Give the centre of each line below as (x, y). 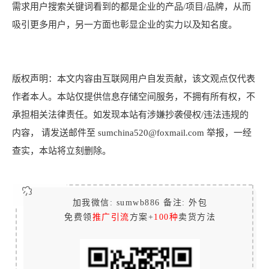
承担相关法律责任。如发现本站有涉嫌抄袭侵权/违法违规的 (130, 114)
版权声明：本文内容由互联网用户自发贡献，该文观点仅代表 (134, 78)
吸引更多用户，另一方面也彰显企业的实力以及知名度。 (125, 24)
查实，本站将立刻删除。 (62, 150)
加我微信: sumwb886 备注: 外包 (140, 202)
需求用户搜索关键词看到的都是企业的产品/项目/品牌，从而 (131, 6)
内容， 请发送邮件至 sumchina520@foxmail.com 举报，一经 (132, 132)
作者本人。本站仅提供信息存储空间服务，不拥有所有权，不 (134, 96)
